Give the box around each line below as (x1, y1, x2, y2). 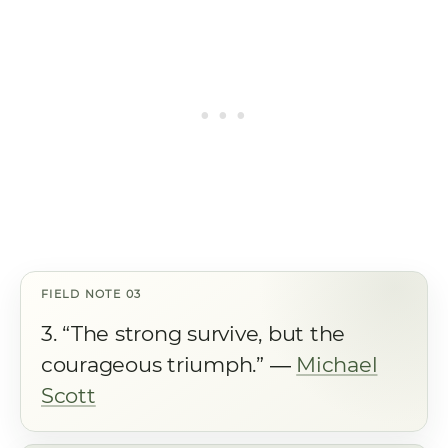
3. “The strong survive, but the (41, 321, 346, 346)
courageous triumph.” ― (41, 352, 297, 377)
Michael (296, 352, 378, 377)
